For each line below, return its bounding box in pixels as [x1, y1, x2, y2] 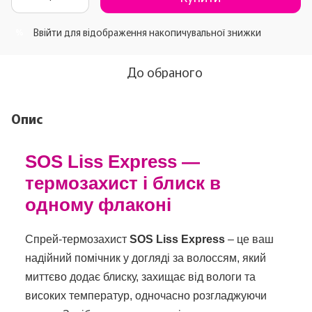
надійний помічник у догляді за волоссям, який [25, 251, 266, 264]
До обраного [126, 62, 203, 81]
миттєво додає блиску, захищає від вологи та [25, 270, 256, 283]
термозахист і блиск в [25, 172, 221, 194]
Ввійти [33, 24, 62, 39]
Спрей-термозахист [25, 233, 127, 245]
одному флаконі [25, 194, 171, 215]
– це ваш [225, 233, 274, 245]
